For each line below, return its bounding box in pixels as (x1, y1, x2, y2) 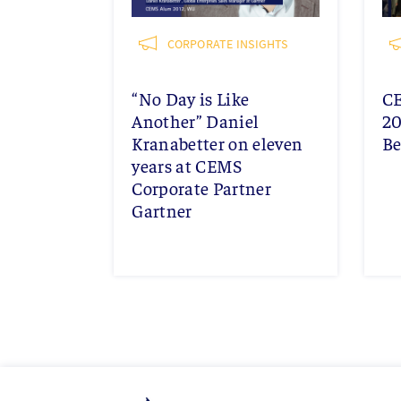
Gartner (132, 199, 192, 222)
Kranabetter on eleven (132, 132, 303, 155)
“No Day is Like (132, 87, 250, 110)
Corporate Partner (132, 176, 271, 200)
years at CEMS (132, 154, 243, 177)
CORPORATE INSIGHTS (164, 36, 288, 53)
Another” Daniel (132, 109, 260, 132)
